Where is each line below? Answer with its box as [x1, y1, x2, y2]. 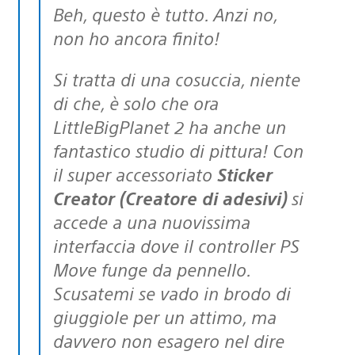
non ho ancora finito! [53, 25, 219, 49]
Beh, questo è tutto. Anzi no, [53, 2, 63, 25]
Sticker [217, 162, 273, 185]
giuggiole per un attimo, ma [53, 304, 277, 328]
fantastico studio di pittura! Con [53, 138, 303, 162]
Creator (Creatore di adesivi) [53, 185, 287, 209]
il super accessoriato [53, 162, 217, 185]
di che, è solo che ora [53, 90, 219, 114]
